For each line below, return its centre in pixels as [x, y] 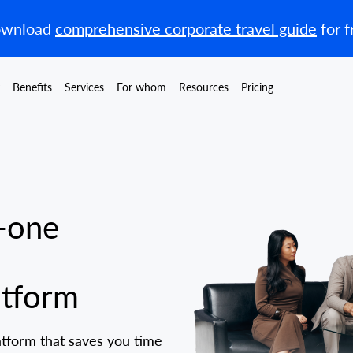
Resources [204, 87]
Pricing [257, 87]
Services [84, 87]
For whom [141, 87]
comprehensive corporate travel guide [186, 28]
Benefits [32, 87]
